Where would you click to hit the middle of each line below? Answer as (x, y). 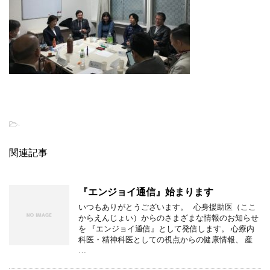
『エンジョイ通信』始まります (146, 192)
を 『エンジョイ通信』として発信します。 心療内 (166, 229)
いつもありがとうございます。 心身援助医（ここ (167, 207)
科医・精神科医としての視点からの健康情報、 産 (165, 240)
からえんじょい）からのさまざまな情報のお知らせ (168, 218)
